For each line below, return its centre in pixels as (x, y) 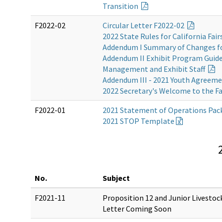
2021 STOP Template (139, 121)
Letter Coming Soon (137, 208)
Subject (116, 178)
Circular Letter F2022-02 (144, 26)
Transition (121, 6)
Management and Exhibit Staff (155, 69)
